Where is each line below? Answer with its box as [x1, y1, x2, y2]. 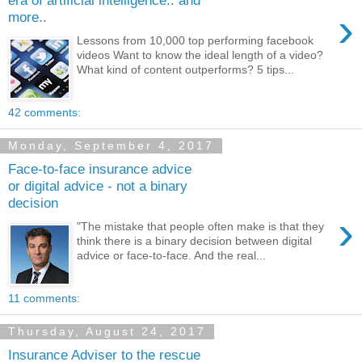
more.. [8, 8, 47, 25]
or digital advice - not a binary [8, 177, 187, 194]
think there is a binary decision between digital [77, 234, 313, 247]
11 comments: [8, 292, 80, 305]
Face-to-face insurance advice [8, 160, 192, 177]
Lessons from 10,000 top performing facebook [77, 33, 314, 47]
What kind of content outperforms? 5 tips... [77, 62, 295, 76]
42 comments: [8, 106, 81, 120]
